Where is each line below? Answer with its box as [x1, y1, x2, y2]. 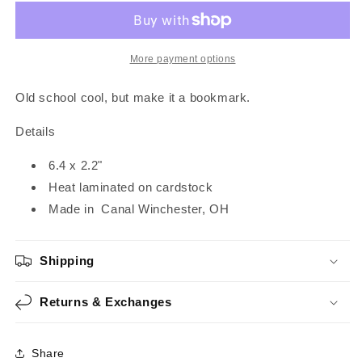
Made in [48, 202, 95, 216]
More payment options [129, 53, 236, 65]
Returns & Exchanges [40, 295, 172, 309]
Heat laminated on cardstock [48, 180, 213, 194]
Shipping [40, 254, 95, 267]
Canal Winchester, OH [101, 202, 229, 216]
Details [15, 124, 56, 138]
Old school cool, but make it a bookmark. [15, 90, 250, 104]
